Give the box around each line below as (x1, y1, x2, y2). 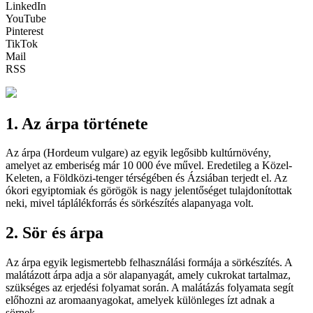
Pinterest (6, 24, 43, 37)
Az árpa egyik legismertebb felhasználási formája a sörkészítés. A (6, 256, 292, 269)
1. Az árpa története (6, 114, 148, 133)
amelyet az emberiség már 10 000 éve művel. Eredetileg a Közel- (6, 159, 292, 172)
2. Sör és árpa (6, 224, 103, 242)
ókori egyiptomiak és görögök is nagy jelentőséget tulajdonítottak (6, 184, 292, 197)
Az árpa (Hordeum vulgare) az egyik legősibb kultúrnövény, (6, 147, 271, 159)
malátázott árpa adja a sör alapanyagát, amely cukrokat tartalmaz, (6, 269, 291, 282)
